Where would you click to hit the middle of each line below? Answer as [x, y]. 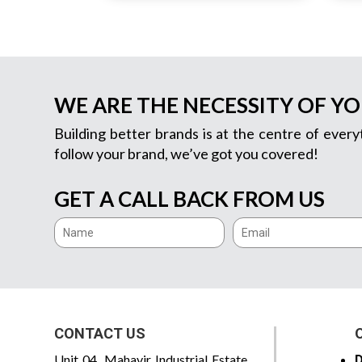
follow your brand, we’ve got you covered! [187, 153]
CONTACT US [100, 333]
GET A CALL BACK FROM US [190, 198]
